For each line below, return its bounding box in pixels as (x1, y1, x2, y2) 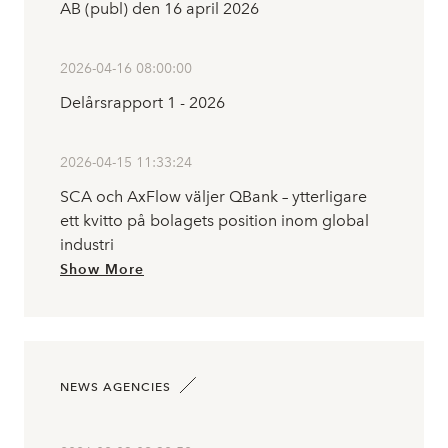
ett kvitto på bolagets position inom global (60, 211, 369, 230)
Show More (60, 261, 144, 278)
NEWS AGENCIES (60, 380, 171, 394)
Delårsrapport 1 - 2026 (60, 93, 225, 112)
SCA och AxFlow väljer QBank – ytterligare (60, 187, 367, 206)
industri (60, 235, 114, 254)
